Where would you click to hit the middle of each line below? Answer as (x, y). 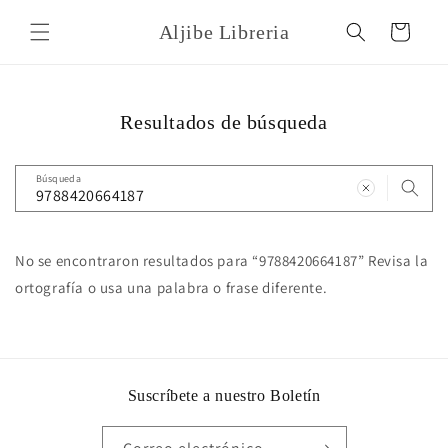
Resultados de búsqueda (224, 121)
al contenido (63, 46)
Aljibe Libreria (224, 32)
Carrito (399, 30)
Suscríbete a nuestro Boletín (224, 395)
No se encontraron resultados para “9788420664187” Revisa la (222, 260)
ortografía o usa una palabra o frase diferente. (171, 287)
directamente (66, 28)
